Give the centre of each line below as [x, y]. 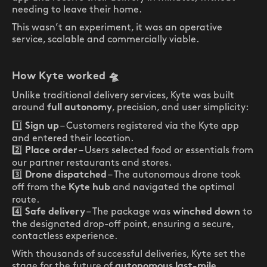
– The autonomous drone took [174, 175]
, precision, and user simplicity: [180, 108]
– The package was [129, 212]
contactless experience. [65, 236]
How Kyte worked [59, 77]
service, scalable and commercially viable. [105, 40]
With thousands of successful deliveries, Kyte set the [129, 254]
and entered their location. [73, 139]
